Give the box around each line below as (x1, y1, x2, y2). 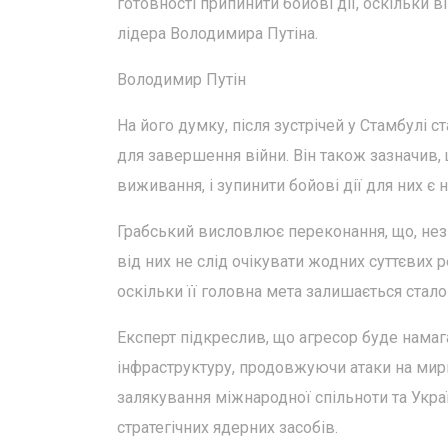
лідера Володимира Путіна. (117, 24, 318, 43)
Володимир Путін (117, 70, 246, 89)
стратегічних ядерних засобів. (117, 418, 338, 437)
